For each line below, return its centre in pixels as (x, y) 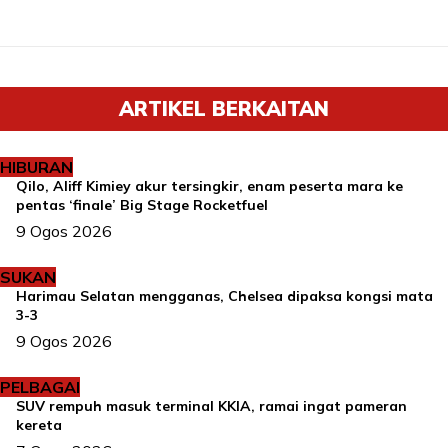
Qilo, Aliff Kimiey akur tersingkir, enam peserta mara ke (209, 186)
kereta (39, 425)
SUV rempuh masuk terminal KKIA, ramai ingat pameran (211, 406)
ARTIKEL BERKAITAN (224, 109)
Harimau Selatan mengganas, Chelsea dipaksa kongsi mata (224, 296)
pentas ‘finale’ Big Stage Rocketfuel (142, 205)
